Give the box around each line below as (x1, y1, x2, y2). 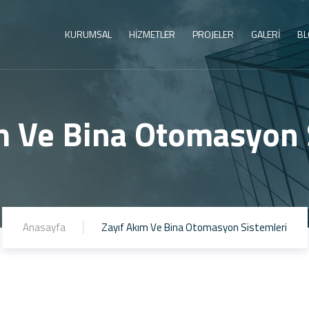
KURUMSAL (65, 27, 112, 41)
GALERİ (251, 27, 280, 41)
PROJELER (192, 27, 234, 41)
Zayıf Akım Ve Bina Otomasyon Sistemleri (101, 219, 287, 235)
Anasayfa (22, 219, 66, 235)
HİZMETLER (129, 27, 175, 41)
